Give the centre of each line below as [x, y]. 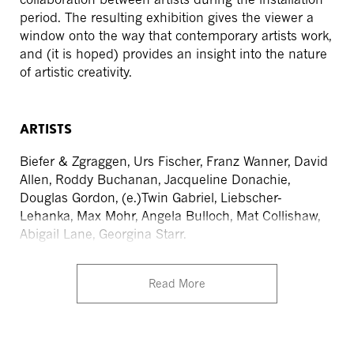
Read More [177, 284]
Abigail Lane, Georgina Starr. [103, 234]
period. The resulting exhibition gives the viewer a [167, 18]
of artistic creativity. [76, 72]
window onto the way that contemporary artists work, [175, 36]
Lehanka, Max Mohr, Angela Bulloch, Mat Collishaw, [170, 216]
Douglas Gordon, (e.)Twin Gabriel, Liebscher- [151, 198]
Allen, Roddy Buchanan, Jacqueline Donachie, [155, 180]
